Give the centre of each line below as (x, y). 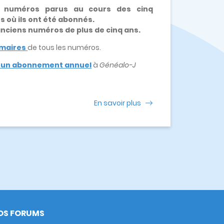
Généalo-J (118, 65)
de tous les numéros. (64, 47)
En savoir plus (117, 103)
